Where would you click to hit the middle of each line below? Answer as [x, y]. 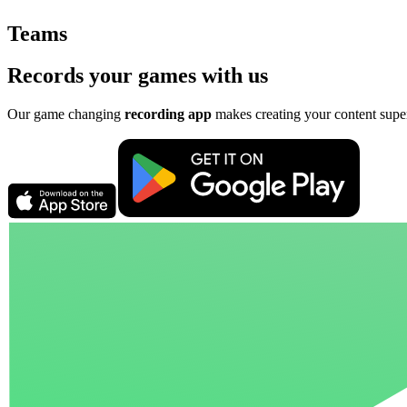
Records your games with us [138, 76]
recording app [168, 114]
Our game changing [66, 114]
